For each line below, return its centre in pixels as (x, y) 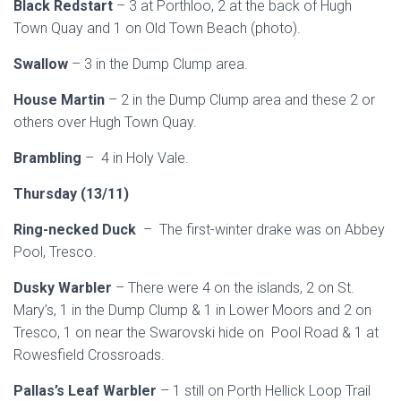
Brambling (49, 158)
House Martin (61, 100)
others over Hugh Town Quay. (105, 122)
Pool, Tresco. (55, 252)
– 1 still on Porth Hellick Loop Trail (265, 391)
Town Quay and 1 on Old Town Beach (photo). (157, 28)
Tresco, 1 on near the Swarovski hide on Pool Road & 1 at (196, 333)
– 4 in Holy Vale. (137, 158)
